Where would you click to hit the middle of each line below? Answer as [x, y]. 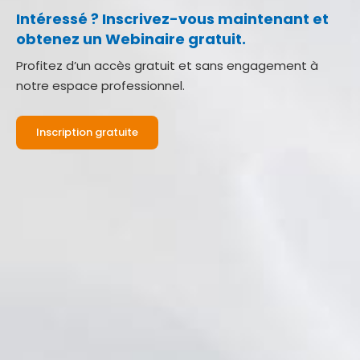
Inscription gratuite [87, 132]
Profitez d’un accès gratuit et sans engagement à [167, 65]
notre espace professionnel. [100, 86]
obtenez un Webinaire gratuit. [131, 39]
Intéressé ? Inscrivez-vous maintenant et [172, 19]
